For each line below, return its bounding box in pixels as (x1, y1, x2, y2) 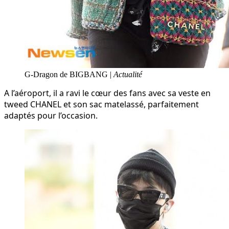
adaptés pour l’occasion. (4, 109, 98, 121)
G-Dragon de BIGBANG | (25, 70, 111, 79)
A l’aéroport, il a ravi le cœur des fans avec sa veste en (4, 87, 211, 99)
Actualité (111, 70, 142, 79)
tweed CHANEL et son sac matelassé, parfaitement (4, 98, 199, 110)
